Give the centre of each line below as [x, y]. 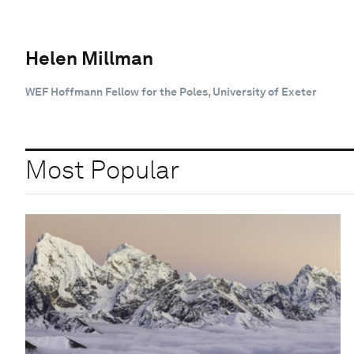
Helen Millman [89, 58]
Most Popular [102, 170]
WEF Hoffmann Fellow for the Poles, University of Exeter [171, 91]
